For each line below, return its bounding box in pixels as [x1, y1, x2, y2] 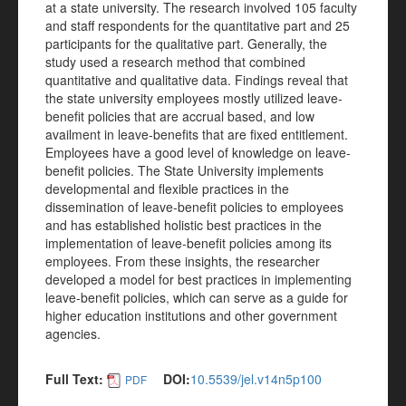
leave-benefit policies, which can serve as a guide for [45, 288, 348, 306]
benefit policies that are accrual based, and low [45, 107, 314, 125]
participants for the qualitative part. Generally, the [45, 34, 327, 53]
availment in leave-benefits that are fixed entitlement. [45, 125, 348, 143]
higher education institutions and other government [45, 306, 337, 324]
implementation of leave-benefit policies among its [45, 234, 332, 252]
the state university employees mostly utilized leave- [45, 89, 343, 107]
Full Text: [45, 370, 103, 388]
